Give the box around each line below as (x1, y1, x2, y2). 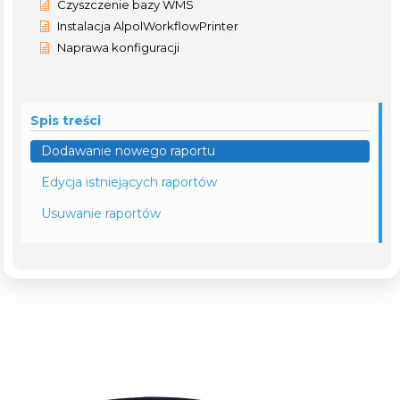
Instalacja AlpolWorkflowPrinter (56, 18, 238, 33)
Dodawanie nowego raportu (41, 142, 215, 159)
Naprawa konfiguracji (56, 39, 179, 54)
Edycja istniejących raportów (41, 173, 217, 190)
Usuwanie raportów (41, 204, 161, 221)
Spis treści (30, 112, 101, 129)
